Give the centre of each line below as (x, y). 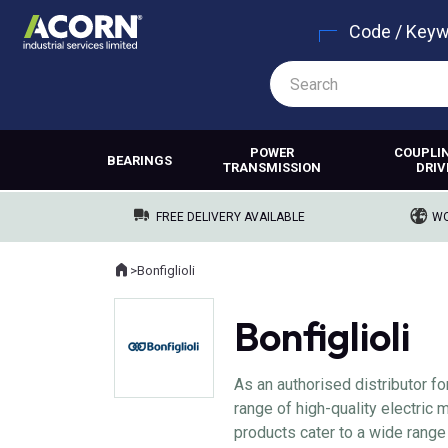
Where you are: (155, 278)
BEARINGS (139, 160)
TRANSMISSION (272, 167)
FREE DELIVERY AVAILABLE (231, 217)
